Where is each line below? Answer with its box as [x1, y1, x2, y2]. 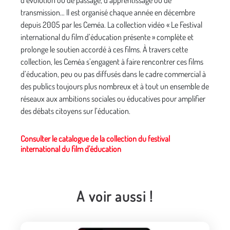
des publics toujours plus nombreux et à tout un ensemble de [21, 81, 209, 92]
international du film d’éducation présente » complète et [21, 32, 194, 43]
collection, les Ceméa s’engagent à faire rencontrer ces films [21, 56, 203, 67]
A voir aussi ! [76, 187, 154, 206]
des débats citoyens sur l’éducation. [21, 106, 130, 117]
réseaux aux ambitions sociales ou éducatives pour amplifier [21, 93, 205, 104]
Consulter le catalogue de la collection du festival [21, 133, 170, 144]
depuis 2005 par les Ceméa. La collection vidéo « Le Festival [21, 20, 202, 30]
